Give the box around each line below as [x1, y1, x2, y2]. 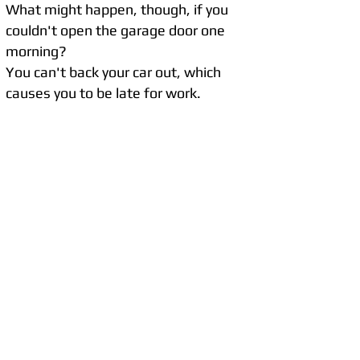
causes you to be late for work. [6, 84, 204, 101]
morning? [6, 43, 67, 59]
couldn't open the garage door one [6, 22, 225, 39]
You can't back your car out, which [6, 63, 221, 80]
